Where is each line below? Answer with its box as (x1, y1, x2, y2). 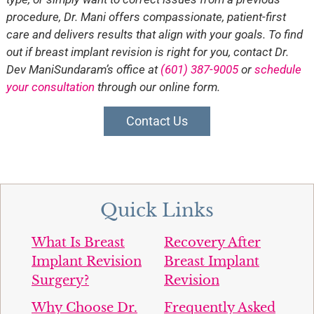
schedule (254, 62, 301, 77)
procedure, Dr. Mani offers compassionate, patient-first (6, 10, 286, 25)
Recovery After (164, 234, 261, 250)
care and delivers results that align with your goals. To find (6, 27, 303, 42)
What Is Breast (32, 234, 125, 250)
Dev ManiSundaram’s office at (6, 62, 161, 77)
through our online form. (94, 80, 220, 95)
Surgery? (32, 272, 89, 288)
